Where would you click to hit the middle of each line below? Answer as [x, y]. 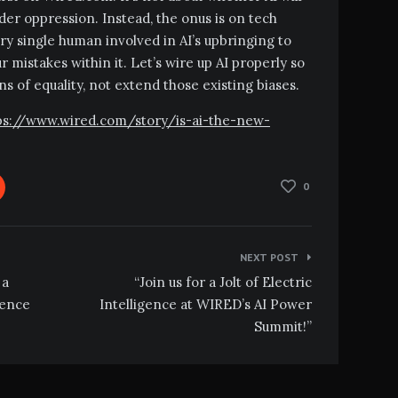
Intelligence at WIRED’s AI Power [205, 304]
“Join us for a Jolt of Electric [223, 282]
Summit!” [283, 326]
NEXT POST [269, 257]
